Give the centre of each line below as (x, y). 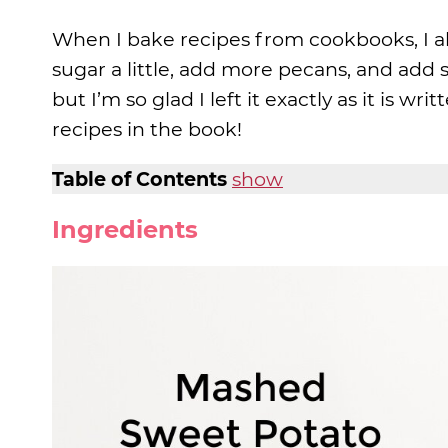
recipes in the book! (147, 129)
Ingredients (125, 230)
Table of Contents (139, 179)
